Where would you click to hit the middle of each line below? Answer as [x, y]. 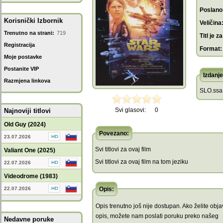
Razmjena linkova [27, 81]
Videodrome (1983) [31, 176]
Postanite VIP [21, 69]
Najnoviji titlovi [27, 111]
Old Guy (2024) [25, 124]
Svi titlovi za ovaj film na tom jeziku [142, 162]
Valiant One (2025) [30, 150]
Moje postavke [23, 57]
